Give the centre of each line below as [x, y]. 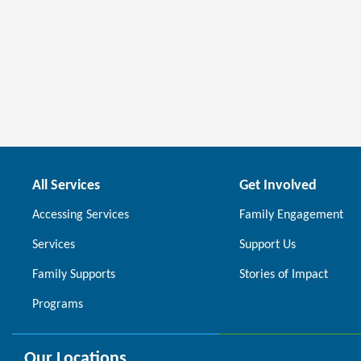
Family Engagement [291, 216]
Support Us [267, 245]
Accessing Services [81, 216]
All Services [66, 186]
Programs [58, 305]
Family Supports [74, 275]
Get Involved [278, 186]
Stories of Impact [283, 275]
